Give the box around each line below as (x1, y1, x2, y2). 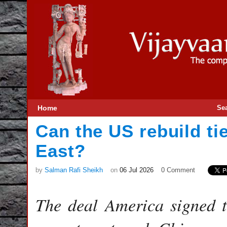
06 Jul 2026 (120, 166, 154, 174)
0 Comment (161, 166, 195, 174)
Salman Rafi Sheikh (45, 166, 103, 174)
